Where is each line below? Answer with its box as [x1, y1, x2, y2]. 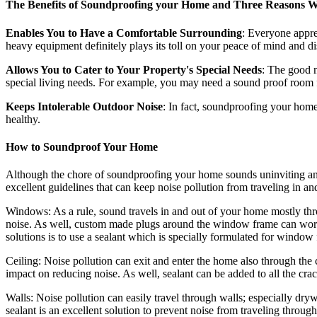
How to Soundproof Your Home [6, 140, 158, 153]
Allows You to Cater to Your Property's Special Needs [6, 63, 262, 76]
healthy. [6, 113, 40, 125]
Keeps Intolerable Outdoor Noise [6, 100, 163, 113]
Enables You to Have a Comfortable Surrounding [6, 26, 242, 39]
